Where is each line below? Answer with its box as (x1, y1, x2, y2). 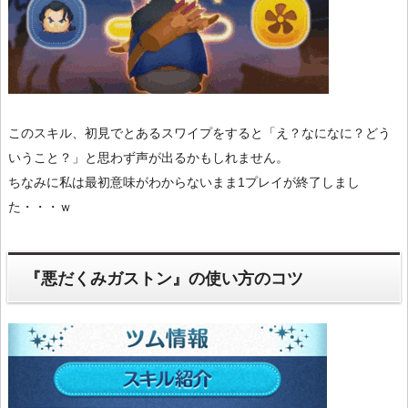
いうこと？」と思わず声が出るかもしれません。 (8, 150, 289, 166)
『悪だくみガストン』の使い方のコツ (25, 269, 304, 288)
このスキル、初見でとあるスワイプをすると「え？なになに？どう (8, 126, 391, 141)
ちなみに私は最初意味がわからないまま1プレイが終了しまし (8, 175, 360, 190)
